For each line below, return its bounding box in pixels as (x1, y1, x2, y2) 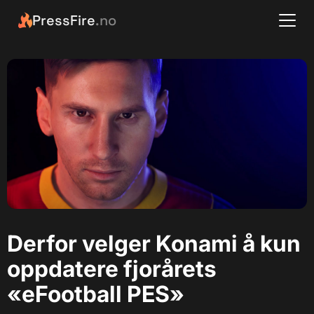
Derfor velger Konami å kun (7, 230, 301, 257)
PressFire (32, 11, 95, 29)
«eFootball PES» (7, 280, 184, 308)
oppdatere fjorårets (7, 255, 217, 282)
